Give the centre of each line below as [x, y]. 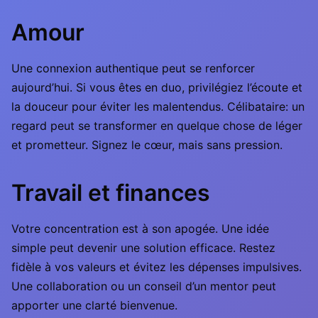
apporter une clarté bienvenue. [94, 305]
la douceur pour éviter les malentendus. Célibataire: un [158, 106]
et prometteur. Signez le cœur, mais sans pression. [147, 145]
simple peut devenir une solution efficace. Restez [143, 248]
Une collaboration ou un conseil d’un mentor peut [144, 286]
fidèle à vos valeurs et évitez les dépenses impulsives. [157, 267]
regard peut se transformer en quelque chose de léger [157, 126]
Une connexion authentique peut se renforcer [133, 68]
